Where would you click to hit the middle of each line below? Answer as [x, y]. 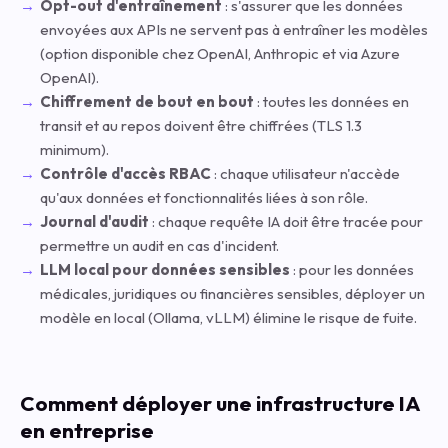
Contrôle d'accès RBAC [125, 173]
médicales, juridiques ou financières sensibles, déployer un [232, 293]
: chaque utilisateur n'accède [305, 173]
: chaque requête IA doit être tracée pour [286, 221]
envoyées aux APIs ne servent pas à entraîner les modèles [234, 29]
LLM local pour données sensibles [165, 269]
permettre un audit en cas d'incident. [159, 245]
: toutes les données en [331, 101]
